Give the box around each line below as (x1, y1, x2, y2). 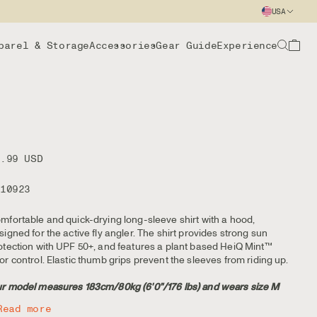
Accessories (88, 39, 156, 52)
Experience (217, 39, 277, 52)
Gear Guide (156, 39, 217, 52)
